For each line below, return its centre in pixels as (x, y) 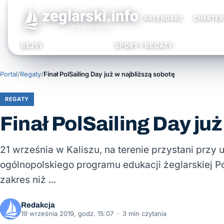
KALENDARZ (163, 18)
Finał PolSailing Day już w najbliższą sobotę (109, 74)
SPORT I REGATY (144, 45)
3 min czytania (144, 213)
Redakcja (38, 205)
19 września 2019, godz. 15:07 (67, 213)
